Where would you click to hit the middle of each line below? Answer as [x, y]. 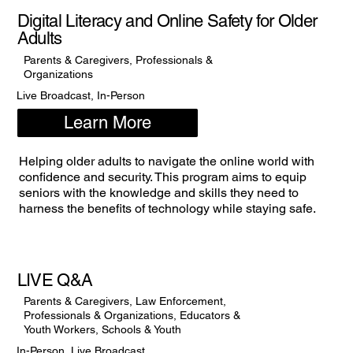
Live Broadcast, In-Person [81, 95]
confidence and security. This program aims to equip [162, 177]
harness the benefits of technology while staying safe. [167, 209]
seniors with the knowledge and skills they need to [158, 193]
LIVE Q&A [55, 280]
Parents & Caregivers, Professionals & [118, 59]
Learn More [108, 122]
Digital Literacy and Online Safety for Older [167, 21]
